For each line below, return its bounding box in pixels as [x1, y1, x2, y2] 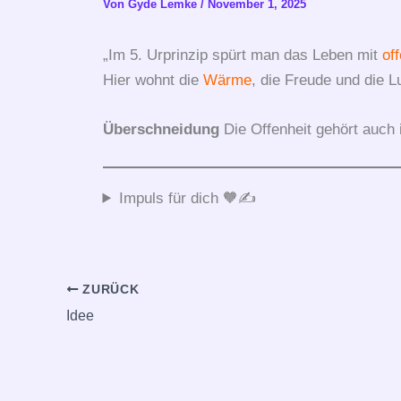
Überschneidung [102, 120, 219, 138]
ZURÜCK [78, 282, 140, 296]
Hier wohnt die [102, 71, 203, 89]
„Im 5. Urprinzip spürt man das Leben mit [102, 46, 382, 64]
